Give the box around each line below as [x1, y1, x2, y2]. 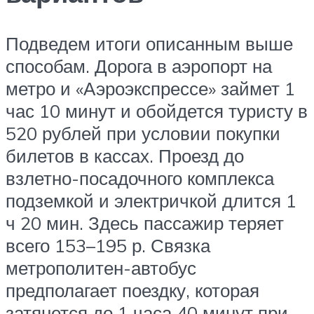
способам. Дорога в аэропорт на [6, 55, 272, 78]
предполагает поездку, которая [6, 279, 259, 302]
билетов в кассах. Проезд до [6, 144, 244, 168]
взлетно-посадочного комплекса [6, 167, 274, 190]
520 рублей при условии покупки [6, 122, 280, 145]
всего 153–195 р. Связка [6, 234, 210, 257]
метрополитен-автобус [6, 257, 196, 280]
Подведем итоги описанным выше [6, 32, 293, 55]
